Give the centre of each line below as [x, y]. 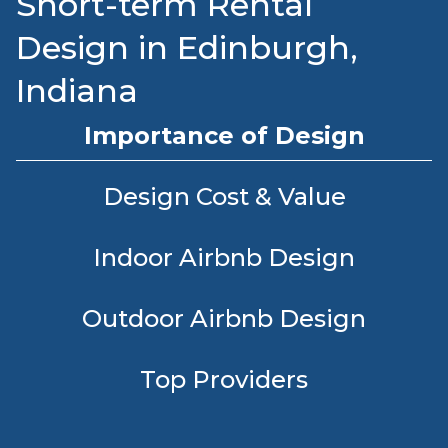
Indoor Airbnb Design [224, 257]
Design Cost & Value [224, 196]
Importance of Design [224, 135]
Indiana [77, 90]
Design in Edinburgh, [187, 47]
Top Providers [224, 379]
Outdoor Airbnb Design [224, 318]
